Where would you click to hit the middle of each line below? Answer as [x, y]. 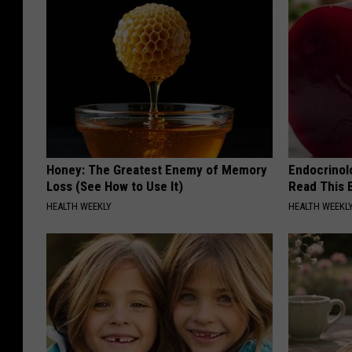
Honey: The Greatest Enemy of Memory [157, 170]
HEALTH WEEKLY [79, 207]
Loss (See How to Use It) [115, 187]
